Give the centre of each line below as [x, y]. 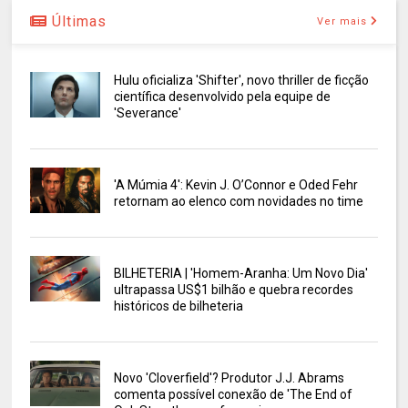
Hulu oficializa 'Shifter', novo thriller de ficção [241, 81]
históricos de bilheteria [178, 306]
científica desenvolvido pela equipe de [222, 97]
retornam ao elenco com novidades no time [238, 202]
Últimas [77, 22]
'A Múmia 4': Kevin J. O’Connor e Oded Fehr [235, 185]
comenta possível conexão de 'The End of [233, 395]
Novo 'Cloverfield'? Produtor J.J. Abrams [229, 378]
